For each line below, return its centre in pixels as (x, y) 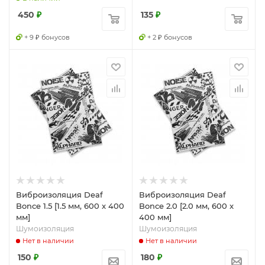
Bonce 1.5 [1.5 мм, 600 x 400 (70, 206)
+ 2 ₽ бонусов (170, 37)
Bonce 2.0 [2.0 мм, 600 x (186, 206)
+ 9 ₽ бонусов (47, 37)
